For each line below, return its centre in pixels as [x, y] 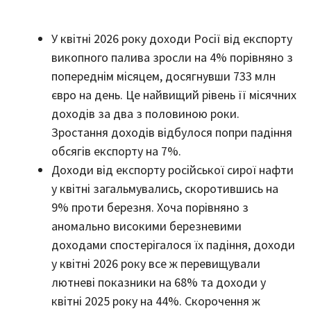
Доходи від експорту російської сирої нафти [173, 169]
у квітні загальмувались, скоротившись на [165, 188]
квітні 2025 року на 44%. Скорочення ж [156, 301]
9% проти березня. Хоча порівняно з [150, 207]
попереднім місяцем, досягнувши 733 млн [163, 76]
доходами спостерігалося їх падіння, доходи [173, 244]
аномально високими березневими [146, 226]
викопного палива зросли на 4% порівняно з [172, 57]
